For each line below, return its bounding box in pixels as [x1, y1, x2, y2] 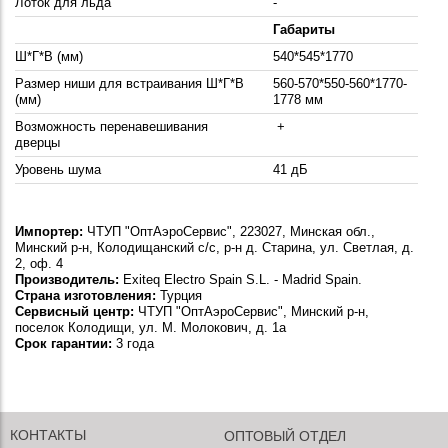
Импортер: [15, 224, 83, 240]
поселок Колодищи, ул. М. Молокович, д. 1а [15, 320, 286, 336]
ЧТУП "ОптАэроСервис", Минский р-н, [134, 304, 369, 320]
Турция [156, 288, 202, 304]
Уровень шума [15, 162, 101, 178]
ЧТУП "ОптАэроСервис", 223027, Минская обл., [83, 224, 375, 240]
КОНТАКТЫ [10, 427, 86, 444]
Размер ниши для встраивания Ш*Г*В [15, 76, 244, 92]
